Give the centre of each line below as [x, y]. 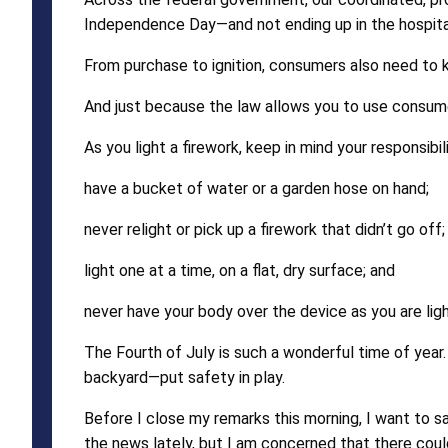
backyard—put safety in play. [184, 377]
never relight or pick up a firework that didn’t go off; [264, 229]
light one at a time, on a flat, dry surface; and [239, 270]
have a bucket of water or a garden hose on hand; [256, 188]
